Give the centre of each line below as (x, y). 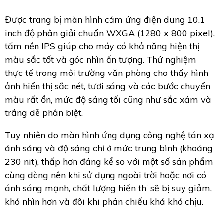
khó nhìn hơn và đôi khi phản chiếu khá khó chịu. (104, 201)
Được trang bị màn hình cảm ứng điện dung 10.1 (105, 19)
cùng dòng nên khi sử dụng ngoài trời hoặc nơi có (106, 175)
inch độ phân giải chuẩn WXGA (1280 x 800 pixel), (110, 33)
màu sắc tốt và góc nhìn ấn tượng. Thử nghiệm (101, 59)
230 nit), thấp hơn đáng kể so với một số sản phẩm (109, 161)
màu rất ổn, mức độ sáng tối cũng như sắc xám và (108, 99)
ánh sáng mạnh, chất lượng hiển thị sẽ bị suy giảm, (108, 188)
